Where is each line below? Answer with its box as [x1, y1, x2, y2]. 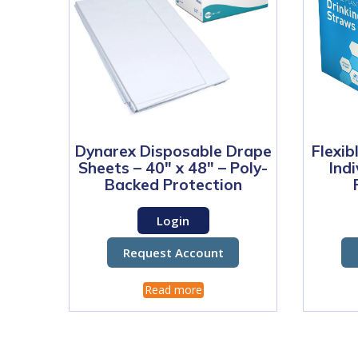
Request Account [122, 245, 224, 261]
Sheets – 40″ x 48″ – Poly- [78, 158, 268, 178]
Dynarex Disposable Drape [74, 141, 272, 161]
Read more [144, 282, 202, 298]
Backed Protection [104, 175, 242, 195]
